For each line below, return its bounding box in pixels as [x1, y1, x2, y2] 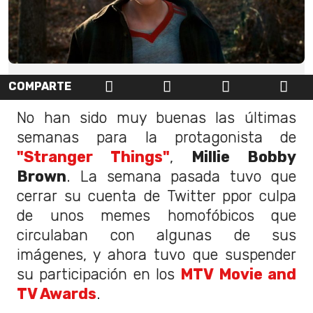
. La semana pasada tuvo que [66, 168, 296, 186]
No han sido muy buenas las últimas [17, 109, 296, 127]
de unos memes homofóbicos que [17, 207, 296, 225]
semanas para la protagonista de [17, 129, 296, 147]
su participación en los [17, 265, 181, 284]
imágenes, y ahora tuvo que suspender [17, 246, 296, 264]
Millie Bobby [191, 148, 296, 166]
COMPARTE [8, 80, 71, 93]
